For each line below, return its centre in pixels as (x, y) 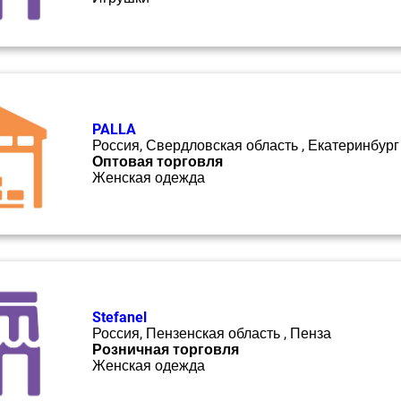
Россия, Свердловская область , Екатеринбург (246, 145)
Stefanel (119, 317)
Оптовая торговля (158, 162)
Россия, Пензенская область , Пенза (212, 333)
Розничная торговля (166, 350)
